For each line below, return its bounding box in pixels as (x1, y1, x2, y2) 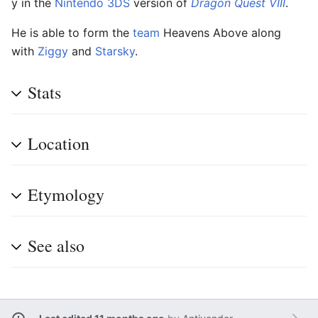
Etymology (28, 183, 104, 206)
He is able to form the (11, 26, 133, 40)
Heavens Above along (160, 26, 281, 40)
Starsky (95, 44, 135, 58)
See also (28, 234, 84, 257)
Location (28, 132, 89, 155)
